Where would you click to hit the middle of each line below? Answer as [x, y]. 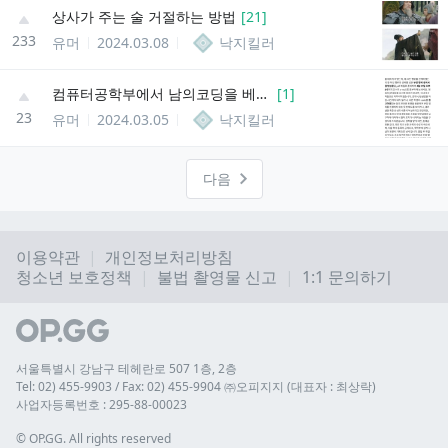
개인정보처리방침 [169, 257]
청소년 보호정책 [74, 277]
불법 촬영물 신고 [217, 277]
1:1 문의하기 [347, 277]
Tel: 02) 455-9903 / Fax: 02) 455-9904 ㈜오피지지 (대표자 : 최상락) [196, 386]
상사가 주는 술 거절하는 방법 [144, 16]
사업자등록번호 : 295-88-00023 [101, 404]
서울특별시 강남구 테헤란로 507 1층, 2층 [126, 368]
